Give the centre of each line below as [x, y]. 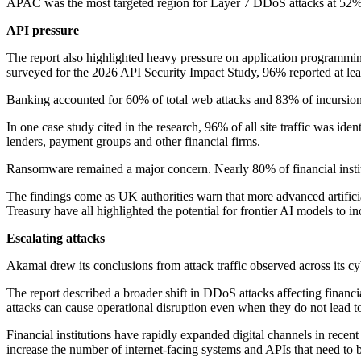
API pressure [43, 31]
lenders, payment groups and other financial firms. [133, 142]
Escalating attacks [56, 239]
